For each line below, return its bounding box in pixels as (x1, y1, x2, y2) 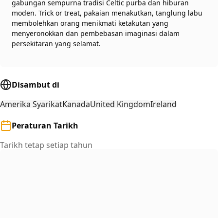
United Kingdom (90, 98, 150, 109)
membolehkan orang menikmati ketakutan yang (12, 18, 168, 28)
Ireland (150, 98, 177, 109)
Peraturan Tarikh (12, 120, 78, 131)
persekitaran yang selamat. (12, 38, 101, 48)
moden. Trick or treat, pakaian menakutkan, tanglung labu (12, 8, 202, 18)
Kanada (62, 98, 90, 109)
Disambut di (12, 79, 59, 90)
